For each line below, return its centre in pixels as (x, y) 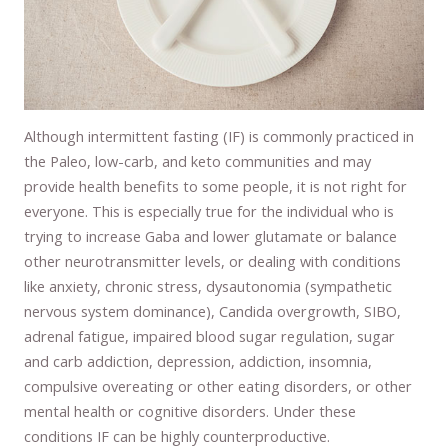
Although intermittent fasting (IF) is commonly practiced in (219, 136)
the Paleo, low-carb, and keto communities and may (198, 161)
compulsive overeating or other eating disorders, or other (218, 386)
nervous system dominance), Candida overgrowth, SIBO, (213, 311)
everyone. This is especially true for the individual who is (209, 211)
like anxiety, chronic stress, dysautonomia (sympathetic (208, 286)
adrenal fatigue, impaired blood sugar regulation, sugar (210, 336)
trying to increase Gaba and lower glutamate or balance (211, 236)
